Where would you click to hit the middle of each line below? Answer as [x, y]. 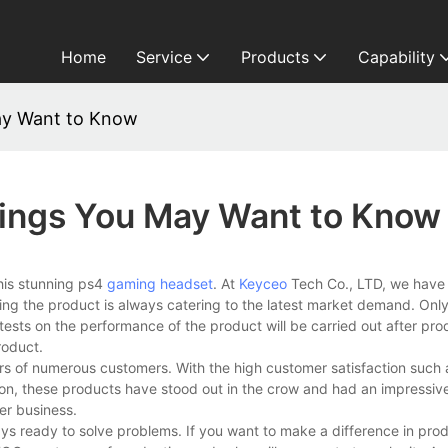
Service [163, 57]
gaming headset [160, 284]
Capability [396, 57]
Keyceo [263, 284]
